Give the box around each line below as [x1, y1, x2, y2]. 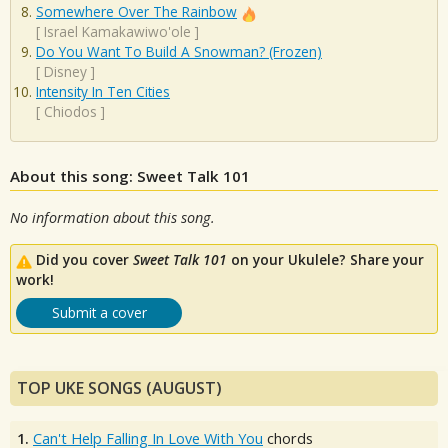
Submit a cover [51, 303, 147, 323]
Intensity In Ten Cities [36, 82, 170, 102]
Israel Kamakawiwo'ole [44, 22, 191, 42]
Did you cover [36, 250, 133, 270]
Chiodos [44, 102, 97, 122]
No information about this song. [10, 207, 215, 227]
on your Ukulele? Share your [227, 250, 424, 270]
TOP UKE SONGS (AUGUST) [17, 377, 222, 400]
